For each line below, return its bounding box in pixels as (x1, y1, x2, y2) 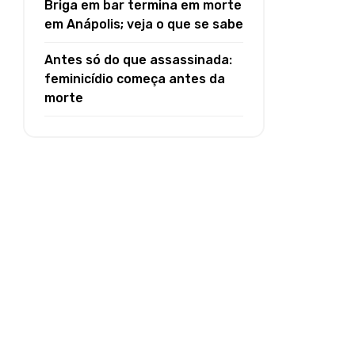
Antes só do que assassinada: (44, 52, 232, 68)
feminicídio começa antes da (44, 71, 225, 87)
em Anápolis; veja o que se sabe (44, 17, 243, 32)
